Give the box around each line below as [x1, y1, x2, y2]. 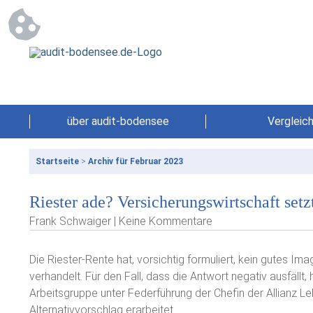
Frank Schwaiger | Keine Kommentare [29, 214, 212, 228]
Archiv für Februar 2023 [88, 156, 183, 166]
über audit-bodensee [66, 115, 169, 128]
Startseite [36, 156, 79, 166]
